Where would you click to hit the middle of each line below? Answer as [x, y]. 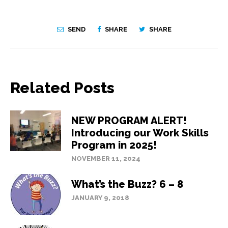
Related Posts [62, 88]
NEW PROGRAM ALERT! [129, 120]
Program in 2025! [114, 145]
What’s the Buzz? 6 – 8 [127, 184]
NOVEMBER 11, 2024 [106, 158]
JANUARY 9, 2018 [100, 197]
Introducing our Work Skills [140, 133]
